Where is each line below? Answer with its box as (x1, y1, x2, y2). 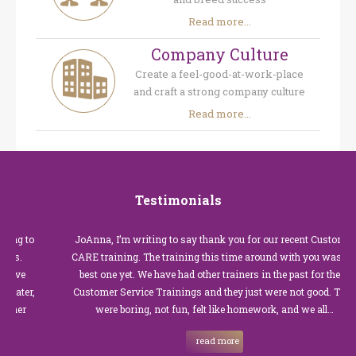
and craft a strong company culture (133, 84, 305, 99)
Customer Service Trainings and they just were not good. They (40, 284, 323, 298)
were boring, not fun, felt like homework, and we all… (62, 302, 301, 315)
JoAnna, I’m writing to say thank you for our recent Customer (41, 232, 322, 246)
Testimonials (134, 192, 222, 209)
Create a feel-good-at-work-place (135, 67, 304, 82)
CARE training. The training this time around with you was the (38, 250, 325, 263)
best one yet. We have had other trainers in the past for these (45, 267, 317, 281)
